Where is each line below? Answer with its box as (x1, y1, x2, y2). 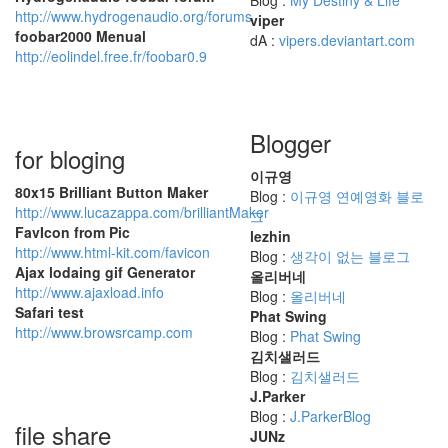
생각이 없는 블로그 (289, 246, 410, 267)
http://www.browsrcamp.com (15, 322, 193, 343)
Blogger (249, 125, 331, 161)
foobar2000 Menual (15, 26, 146, 47)
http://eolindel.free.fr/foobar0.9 (15, 46, 207, 67)
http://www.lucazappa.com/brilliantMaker (15, 202, 269, 223)
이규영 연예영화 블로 (289, 186, 424, 207)
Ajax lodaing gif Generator (15, 262, 195, 283)
